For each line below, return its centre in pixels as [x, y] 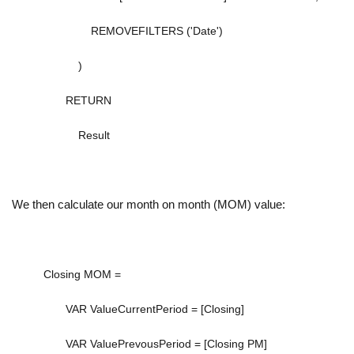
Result [94, 136]
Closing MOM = [82, 275]
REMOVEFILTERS [137, 31]
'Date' [205, 31]
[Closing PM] [235, 344]
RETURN [88, 101]
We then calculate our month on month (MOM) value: [149, 205]
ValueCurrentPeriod [139, 309]
